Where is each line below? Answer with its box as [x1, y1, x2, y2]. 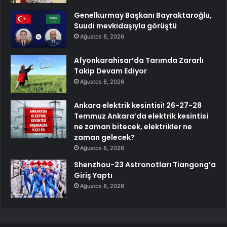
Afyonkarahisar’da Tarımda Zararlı [74, 55, 204, 66]
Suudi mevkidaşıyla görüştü [74, 21, 177, 31]
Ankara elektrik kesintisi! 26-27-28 [74, 100, 202, 111]
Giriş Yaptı [74, 170, 112, 181]
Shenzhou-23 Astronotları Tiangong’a [74, 160, 216, 170]
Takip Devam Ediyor [74, 66, 147, 77]
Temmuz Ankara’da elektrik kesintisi [74, 111, 208, 122]
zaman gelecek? [74, 132, 135, 143]
